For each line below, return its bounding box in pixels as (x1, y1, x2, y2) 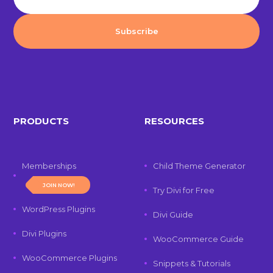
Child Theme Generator (152, 161, 246, 171)
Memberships (22, 161, 77, 171)
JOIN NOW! (43, 182, 76, 188)
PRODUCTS (13, 115, 69, 127)
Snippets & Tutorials (152, 258, 230, 268)
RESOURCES (144, 115, 204, 127)
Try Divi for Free (152, 185, 214, 195)
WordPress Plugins (22, 204, 96, 214)
